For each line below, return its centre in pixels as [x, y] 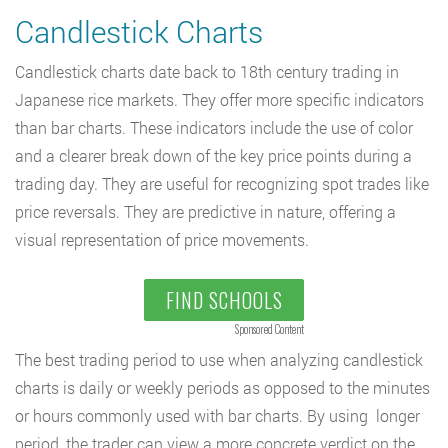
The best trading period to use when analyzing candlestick [219, 359]
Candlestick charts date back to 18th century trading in [207, 71]
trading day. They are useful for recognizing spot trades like [222, 183]
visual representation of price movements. [162, 239]
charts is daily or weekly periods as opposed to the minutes [222, 387]
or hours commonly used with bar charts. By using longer [217, 415]
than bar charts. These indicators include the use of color [214, 127]
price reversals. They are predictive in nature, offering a [205, 211]
